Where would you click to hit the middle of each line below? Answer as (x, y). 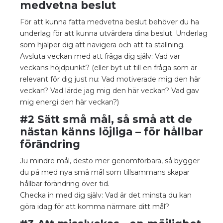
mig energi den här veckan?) (69, 102)
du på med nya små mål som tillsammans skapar (105, 172)
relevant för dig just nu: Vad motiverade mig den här (110, 79)
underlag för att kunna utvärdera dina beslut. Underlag (114, 33)
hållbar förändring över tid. (65, 183)
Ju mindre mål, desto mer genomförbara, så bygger (110, 161)
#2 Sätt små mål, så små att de (106, 119)
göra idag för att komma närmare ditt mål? (95, 206)
